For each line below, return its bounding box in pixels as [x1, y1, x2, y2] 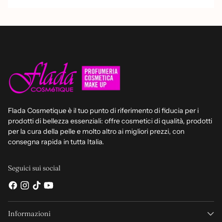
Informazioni [8, 209, 51, 219]
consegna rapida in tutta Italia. [8, 137, 104, 147]
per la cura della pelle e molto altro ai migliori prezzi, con [8, 127, 184, 136]
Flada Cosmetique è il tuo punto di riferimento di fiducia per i [8, 106, 199, 115]
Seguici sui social [8, 164, 60, 173]
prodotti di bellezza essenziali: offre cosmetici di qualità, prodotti [8, 116, 212, 126]
